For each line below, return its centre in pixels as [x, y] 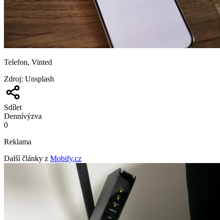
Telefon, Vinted [28, 62]
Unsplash [40, 79]
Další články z [26, 158]
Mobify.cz [66, 158]
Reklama [18, 141]
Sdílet [13, 107]
